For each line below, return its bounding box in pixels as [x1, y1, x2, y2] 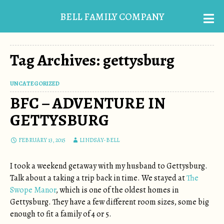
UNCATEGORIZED [10, 79, 59, 87]
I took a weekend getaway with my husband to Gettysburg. [10, 160, 207, 171]
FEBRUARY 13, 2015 [18, 136, 65, 144]
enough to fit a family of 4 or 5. [10, 208, 111, 219]
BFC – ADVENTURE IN [10, 92, 165, 114]
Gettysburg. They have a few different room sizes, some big [10, 196, 209, 207]
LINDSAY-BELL [79, 136, 119, 144]
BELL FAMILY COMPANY [60, 10, 164, 23]
